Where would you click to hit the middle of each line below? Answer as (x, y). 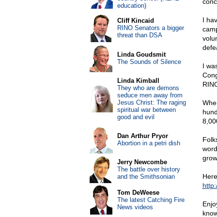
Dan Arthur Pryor (142, 136)
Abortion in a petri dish (148, 143)
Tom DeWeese (138, 193)
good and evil (136, 117)
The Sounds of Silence (149, 62)
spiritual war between (146, 110)
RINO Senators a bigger (150, 28)
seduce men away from (150, 95)
